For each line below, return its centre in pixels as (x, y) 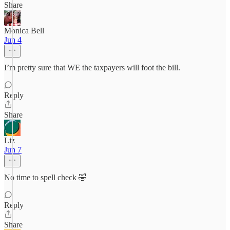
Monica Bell (24, 31)
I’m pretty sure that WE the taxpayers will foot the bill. (92, 68)
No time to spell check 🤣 (45, 177)
